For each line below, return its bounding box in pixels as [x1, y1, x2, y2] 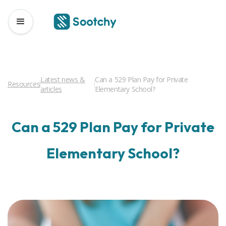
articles [40, 84, 62, 94]
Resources [8, 79, 40, 89]
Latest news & [40, 74, 85, 84]
